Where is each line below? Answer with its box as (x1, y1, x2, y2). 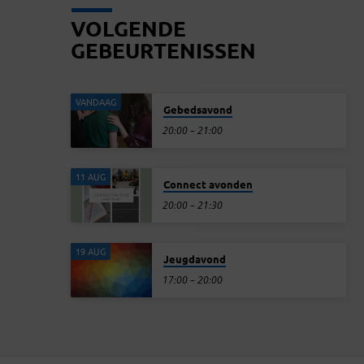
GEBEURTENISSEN (71, 37, 256, 63)
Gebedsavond (162, 102, 232, 117)
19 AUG (76, 245, 106, 258)
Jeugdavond (162, 252, 226, 266)
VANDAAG (76, 95, 117, 109)
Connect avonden (162, 177, 253, 192)
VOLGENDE (71, 15, 186, 41)
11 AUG (76, 170, 106, 184)
